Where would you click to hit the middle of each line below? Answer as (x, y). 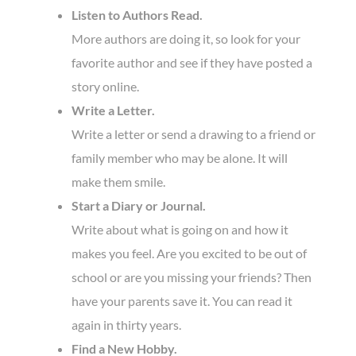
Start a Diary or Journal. (139, 205)
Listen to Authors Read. (137, 14)
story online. (105, 86)
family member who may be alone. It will (180, 157)
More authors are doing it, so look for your (186, 38)
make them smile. (118, 181)
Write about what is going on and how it (180, 229)
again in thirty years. (126, 324)
